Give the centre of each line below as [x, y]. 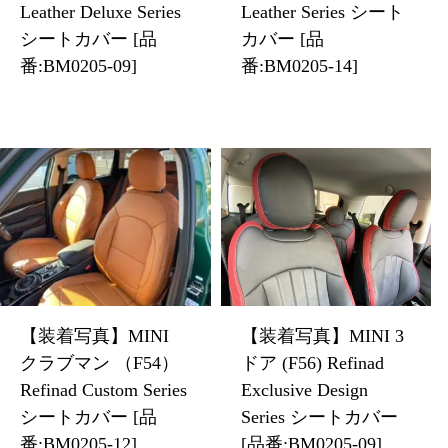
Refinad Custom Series [103, 390]
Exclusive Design [304, 390]
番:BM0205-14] [299, 66]
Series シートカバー [319, 417]
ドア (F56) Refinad [312, 363]
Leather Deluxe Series [100, 12]
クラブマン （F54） [99, 363]
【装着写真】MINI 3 [322, 336]
